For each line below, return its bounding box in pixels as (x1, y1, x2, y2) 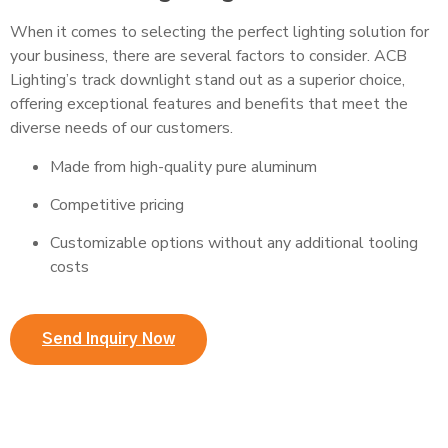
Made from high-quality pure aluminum (50, 155, 317, 178)
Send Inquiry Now (42, 330, 175, 347)
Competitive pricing (50, 193, 184, 216)
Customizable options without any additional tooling (50, 232, 418, 255)
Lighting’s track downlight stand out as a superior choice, (10, 69, 405, 92)
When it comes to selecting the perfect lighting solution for (10, 21, 429, 44)
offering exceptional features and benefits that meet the (10, 93, 408, 116)
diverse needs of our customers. (10, 117, 233, 140)
